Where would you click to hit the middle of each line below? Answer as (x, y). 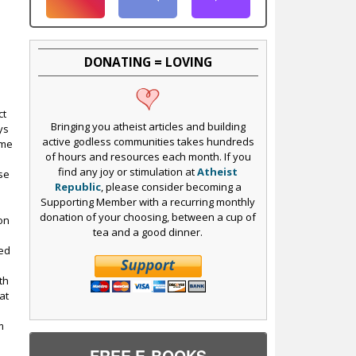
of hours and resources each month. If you (148, 156)
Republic (77, 186)
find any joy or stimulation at (128, 171)
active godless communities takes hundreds (148, 141)
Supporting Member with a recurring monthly (148, 201)
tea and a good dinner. (148, 232)
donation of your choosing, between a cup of (148, 217)
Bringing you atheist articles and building (148, 126)
